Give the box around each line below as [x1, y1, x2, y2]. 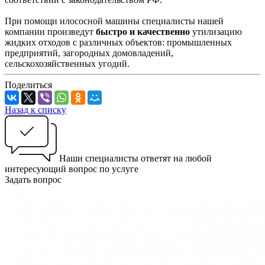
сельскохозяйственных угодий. [5, 59, 132, 69]
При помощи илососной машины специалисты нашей [5, 16, 224, 27]
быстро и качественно [96, 27, 190, 37]
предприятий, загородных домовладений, [5, 48, 173, 59]
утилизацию [190, 27, 242, 37]
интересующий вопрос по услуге [5, 164, 138, 174]
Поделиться [5, 80, 52, 91]
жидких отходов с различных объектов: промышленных [5, 37, 232, 48]
